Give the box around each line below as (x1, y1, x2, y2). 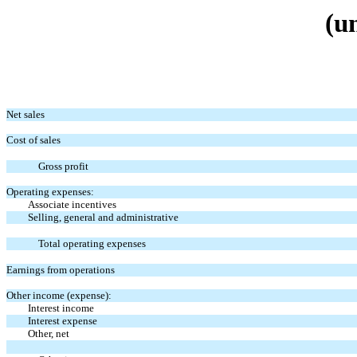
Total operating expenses (38, 237, 146, 249)
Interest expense (27, 314, 97, 327)
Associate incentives (27, 198, 116, 210)
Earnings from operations (6, 263, 115, 276)
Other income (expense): (6, 288, 112, 301)
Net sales (6, 108, 45, 120)
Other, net (27, 327, 69, 339)
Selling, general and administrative (27, 210, 178, 223)
